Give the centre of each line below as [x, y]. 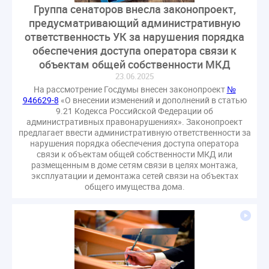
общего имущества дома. [134, 187]
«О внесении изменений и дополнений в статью [153, 100]
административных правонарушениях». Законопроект [134, 122]
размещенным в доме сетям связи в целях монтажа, [134, 165]
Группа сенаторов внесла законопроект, [134, 9]
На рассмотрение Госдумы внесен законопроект [130, 89]
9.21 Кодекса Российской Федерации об [134, 111]
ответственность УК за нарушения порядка [134, 37]
